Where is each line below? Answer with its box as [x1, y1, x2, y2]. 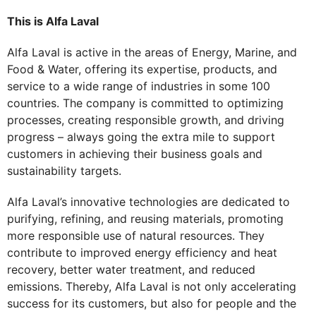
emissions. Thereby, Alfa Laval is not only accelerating [7, 279, 296, 293]
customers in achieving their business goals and [7, 146, 262, 161]
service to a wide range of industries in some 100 [7, 78, 270, 93]
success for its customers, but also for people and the [7, 296, 296, 310]
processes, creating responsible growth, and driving [7, 112, 284, 127]
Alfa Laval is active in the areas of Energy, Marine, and [7, 44, 297, 59]
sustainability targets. [7, 163, 121, 178]
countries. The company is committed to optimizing [7, 95, 284, 110]
